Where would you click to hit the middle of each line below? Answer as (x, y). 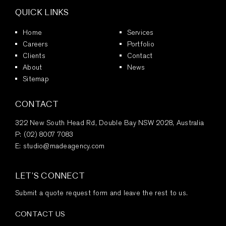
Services (140, 32)
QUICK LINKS (42, 12)
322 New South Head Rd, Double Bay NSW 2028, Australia (109, 122)
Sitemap (36, 78)
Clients (34, 55)
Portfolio (140, 44)
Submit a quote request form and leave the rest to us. (101, 192)
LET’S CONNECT (50, 175)
